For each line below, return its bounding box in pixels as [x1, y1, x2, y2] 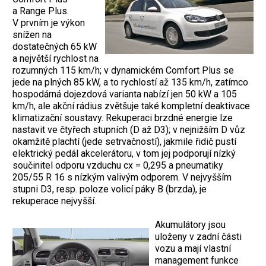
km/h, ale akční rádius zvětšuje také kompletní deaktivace [12, 100, 250, 112]
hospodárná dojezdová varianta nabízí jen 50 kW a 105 [12, 88, 237, 100]
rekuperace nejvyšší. [12, 195, 96, 207]
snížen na [12, 29, 52, 41]
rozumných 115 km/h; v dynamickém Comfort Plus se [12, 65, 234, 77]
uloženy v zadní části [155, 231, 242, 243]
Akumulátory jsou [155, 219, 226, 231]
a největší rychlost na [12, 53, 99, 65]
